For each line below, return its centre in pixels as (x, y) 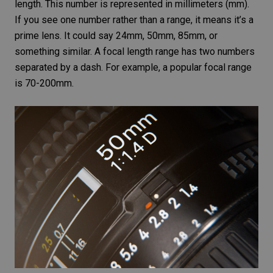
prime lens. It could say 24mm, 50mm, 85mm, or (116, 35)
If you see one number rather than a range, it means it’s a (134, 19)
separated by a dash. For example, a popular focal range (133, 67)
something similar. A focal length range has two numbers (135, 51)
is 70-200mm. (44, 83)
